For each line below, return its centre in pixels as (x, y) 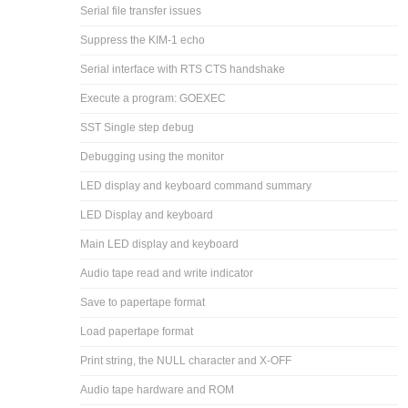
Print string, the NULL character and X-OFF (186, 360)
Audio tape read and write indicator (167, 273)
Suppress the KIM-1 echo (143, 40)
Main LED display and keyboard (160, 244)
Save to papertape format (143, 302)
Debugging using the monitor (153, 156)
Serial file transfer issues (141, 10)
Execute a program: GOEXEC (153, 98)
